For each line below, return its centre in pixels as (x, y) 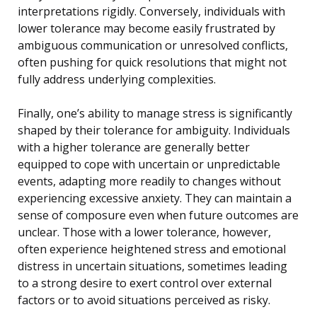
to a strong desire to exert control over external (145, 283)
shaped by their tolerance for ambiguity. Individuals (154, 130)
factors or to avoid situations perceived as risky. (144, 300)
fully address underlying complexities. (117, 79)
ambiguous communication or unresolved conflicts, (153, 45)
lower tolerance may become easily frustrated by (146, 28)
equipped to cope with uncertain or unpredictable (149, 164)
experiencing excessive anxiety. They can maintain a (155, 198)
